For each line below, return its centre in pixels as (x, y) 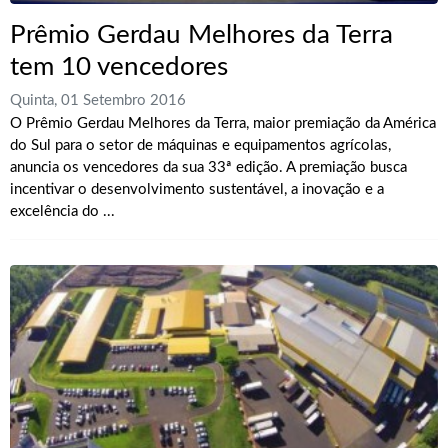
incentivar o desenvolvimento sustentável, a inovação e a (197, 189)
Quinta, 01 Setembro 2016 (98, 100)
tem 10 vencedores (119, 66)
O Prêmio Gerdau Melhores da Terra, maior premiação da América (223, 123)
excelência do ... (62, 211)
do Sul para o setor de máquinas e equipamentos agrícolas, (200, 145)
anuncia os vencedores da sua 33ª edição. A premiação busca (208, 167)
